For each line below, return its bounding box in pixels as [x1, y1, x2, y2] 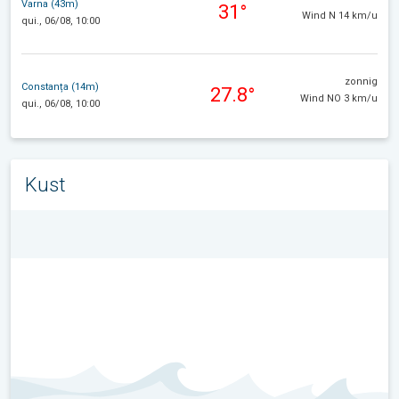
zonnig [345, 76, 378, 88]
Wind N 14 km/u [302, 10, 378, 22]
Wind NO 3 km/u [300, 93, 378, 105]
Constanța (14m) [21, 80, 99, 93]
